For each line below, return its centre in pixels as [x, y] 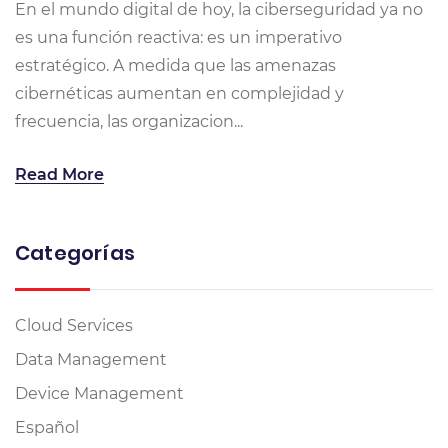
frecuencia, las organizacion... [129, 122]
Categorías [75, 253]
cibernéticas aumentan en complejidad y [179, 94]
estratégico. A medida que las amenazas [175, 66]
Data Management [91, 360]
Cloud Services [74, 326]
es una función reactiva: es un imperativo [178, 38]
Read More [59, 175]
